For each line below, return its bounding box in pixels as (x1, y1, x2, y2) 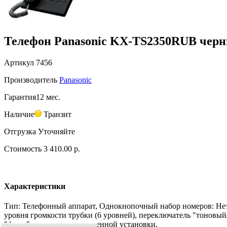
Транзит (42, 110, 71, 119)
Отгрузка (4, 127, 36, 136)
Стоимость (4, 144, 42, 154)
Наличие (4, 110, 34, 119)
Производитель (4, 75, 57, 85)
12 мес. (36, 93, 60, 102)
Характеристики (4, 181, 65, 191)
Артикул (4, 58, 34, 67)
